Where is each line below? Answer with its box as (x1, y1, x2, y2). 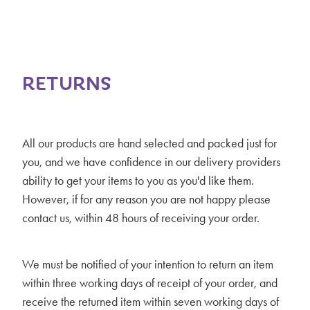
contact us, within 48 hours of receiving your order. (22, 210, 259, 226)
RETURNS (22, 69, 111, 95)
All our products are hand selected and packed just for (22, 135, 277, 151)
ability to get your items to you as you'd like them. (22, 172, 254, 188)
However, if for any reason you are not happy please (22, 191, 271, 207)
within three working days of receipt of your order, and (22, 275, 277, 291)
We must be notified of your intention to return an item (22, 257, 273, 273)
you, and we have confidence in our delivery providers (22, 154, 280, 170)
